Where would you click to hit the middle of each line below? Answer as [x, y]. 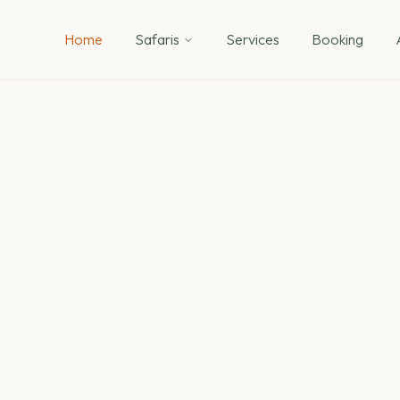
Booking [337, 39]
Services [252, 39]
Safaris [157, 39]
